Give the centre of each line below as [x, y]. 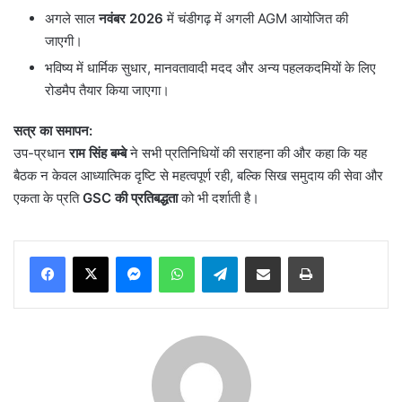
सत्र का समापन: [53, 131]
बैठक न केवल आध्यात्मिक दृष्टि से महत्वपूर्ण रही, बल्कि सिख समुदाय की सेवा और [198, 176]
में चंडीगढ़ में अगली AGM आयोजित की [256, 19]
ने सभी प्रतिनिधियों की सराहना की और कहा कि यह [247, 153]
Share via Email [294, 256]
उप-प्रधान [41, 153]
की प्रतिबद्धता [146, 198]
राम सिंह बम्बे [98, 153]
